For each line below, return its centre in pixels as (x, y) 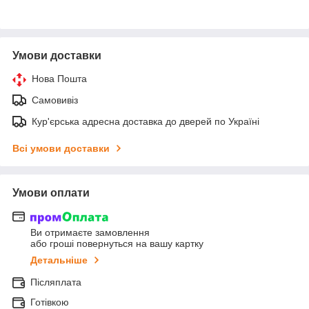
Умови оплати (51, 192)
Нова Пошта (59, 78)
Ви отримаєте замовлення (90, 233)
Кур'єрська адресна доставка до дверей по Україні (146, 121)
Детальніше (59, 260)
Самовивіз (55, 100)
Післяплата (56, 282)
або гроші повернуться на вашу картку (117, 244)
